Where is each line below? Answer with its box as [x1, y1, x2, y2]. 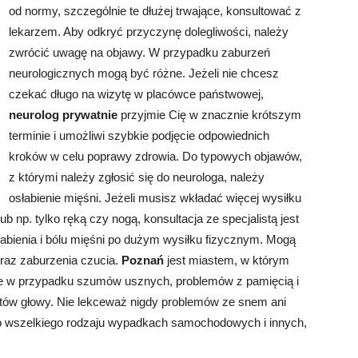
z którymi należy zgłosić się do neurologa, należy [9, 170, 265, 184]
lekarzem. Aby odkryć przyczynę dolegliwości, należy [9, 25, 288, 38]
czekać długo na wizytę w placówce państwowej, [9, 87, 264, 101]
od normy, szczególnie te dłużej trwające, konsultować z [9, 4, 301, 18]
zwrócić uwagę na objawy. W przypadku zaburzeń [9, 46, 270, 59]
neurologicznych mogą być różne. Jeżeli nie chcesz [9, 66, 279, 80]
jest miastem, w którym [164, 253, 289, 267]
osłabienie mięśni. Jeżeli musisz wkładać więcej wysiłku [9, 191, 301, 205]
